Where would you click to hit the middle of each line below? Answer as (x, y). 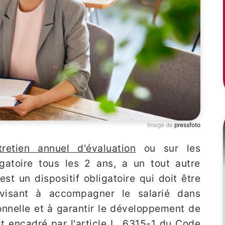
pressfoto (187, 125)
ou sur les (168, 148)
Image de (161, 125)
